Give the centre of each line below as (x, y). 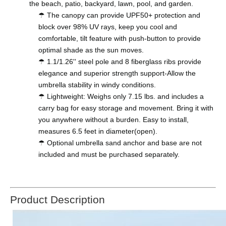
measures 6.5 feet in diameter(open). (98, 131)
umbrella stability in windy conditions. (97, 84)
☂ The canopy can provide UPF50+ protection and (119, 15)
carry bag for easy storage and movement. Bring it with (126, 108)
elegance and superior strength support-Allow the (117, 73)
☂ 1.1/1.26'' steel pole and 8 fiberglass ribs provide (120, 61)
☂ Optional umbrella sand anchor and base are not (120, 143)
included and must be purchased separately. (109, 154)
